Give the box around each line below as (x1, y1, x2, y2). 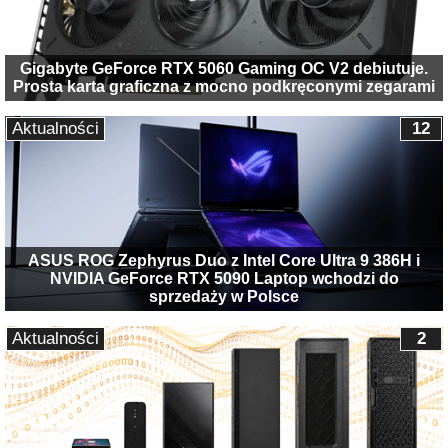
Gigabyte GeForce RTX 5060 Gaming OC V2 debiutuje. (20, 59, 428, 77)
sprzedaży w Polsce (149, 288, 299, 306)
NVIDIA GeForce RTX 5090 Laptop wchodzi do (49, 270, 399, 288)
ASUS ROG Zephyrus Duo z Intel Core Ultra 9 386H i (28, 252, 420, 270)
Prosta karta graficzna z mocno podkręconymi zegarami (13, 77, 435, 95)
